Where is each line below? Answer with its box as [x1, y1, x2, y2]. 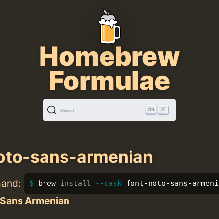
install [60, 178, 91, 188]
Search [60, 107, 76, 113]
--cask [95, 178, 122, 188]
